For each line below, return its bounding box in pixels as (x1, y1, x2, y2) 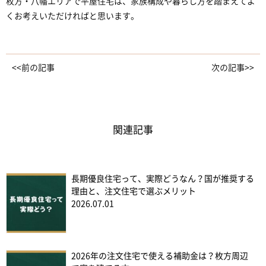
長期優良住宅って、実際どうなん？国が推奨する (71, 174, 254, 183)
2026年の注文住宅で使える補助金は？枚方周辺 (71, 251, 248, 260)
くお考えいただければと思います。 (6, 11, 139, 20)
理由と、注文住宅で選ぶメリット (71, 186, 196, 195)
